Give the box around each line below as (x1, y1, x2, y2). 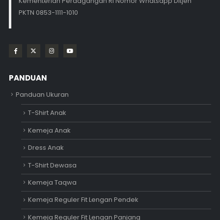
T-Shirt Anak (27, 108, 66, 118)
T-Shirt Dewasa (27, 160, 77, 170)
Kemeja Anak (27, 125, 71, 135)
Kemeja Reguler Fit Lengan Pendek (27, 195, 138, 205)
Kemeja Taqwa (27, 177, 77, 187)
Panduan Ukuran (15, 89, 69, 99)
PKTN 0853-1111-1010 (18, 7, 78, 17)
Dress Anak (27, 143, 64, 153)
